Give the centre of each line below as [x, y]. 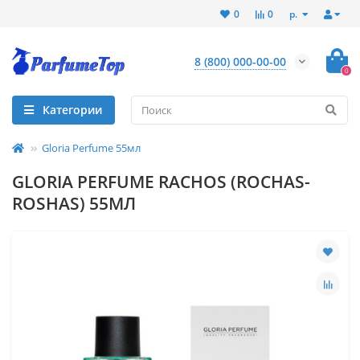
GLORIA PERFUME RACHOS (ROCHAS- [161, 182]
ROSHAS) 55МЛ [74, 204]
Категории [72, 110]
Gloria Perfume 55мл [91, 148]
